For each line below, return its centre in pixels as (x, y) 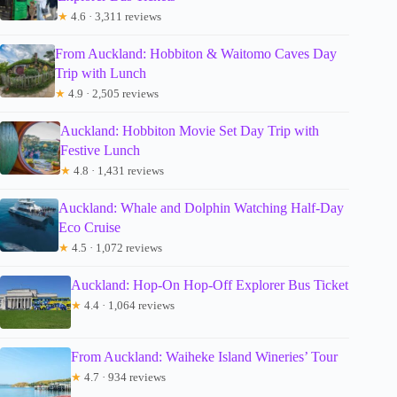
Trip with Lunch (101, 73)
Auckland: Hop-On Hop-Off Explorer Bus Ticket (210, 284)
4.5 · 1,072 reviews (116, 247)
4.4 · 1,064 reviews (128, 305)
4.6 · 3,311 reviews (114, 16)
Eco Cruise (90, 227)
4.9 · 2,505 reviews (113, 93)
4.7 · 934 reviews (124, 377)
